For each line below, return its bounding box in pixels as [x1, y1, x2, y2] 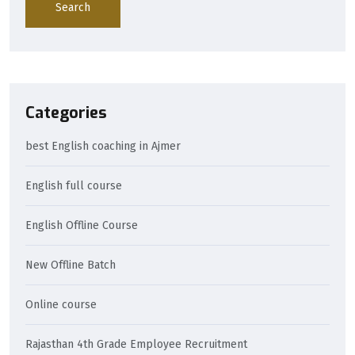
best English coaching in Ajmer [25, 139, 181, 154]
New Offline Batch [25, 258, 116, 273]
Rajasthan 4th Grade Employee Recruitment [25, 338, 247, 352]
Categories [25, 102, 107, 124]
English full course [25, 179, 122, 193]
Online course [25, 298, 97, 312]
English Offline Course [25, 219, 138, 233]
